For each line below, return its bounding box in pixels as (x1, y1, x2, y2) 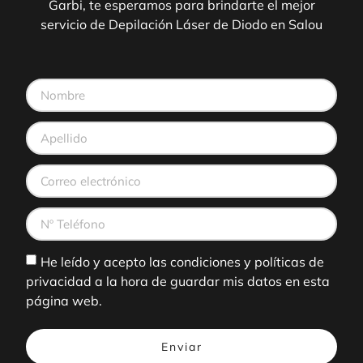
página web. (26, 292, 102, 309)
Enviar (160, 339, 203, 354)
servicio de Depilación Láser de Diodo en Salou (41, 16, 322, 33)
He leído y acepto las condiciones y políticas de (41, 253, 324, 270)
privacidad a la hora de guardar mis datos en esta (26, 272, 330, 289)
